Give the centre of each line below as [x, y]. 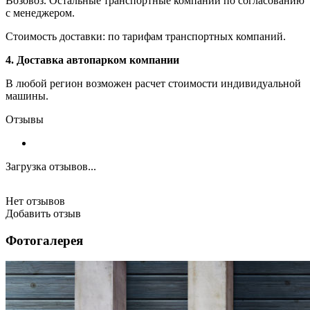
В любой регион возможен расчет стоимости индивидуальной [153, 83]
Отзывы [25, 119]
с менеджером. [40, 12]
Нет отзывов [35, 201]
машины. [27, 95]
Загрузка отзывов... [51, 166]
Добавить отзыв [43, 213]
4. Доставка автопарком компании [92, 60]
